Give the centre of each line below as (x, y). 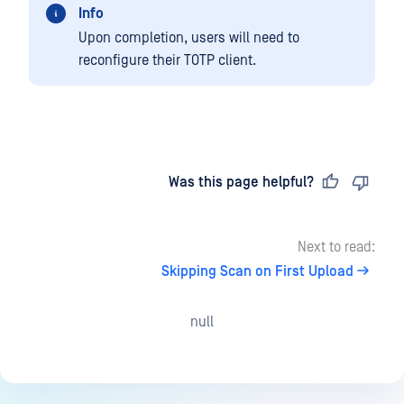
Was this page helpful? (241, 183)
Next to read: (336, 248)
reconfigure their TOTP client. (167, 61)
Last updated (93, 183)
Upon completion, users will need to (189, 38)
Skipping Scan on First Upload (257, 272)
